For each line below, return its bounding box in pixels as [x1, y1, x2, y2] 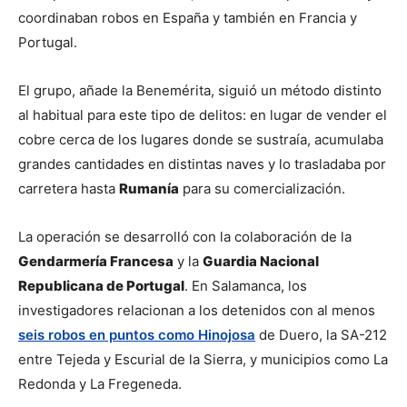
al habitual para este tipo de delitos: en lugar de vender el [18, 106, 387, 124]
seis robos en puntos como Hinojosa [18, 326, 255, 344]
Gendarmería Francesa [18, 253, 174, 271]
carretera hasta [18, 180, 119, 198]
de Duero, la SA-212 [255, 326, 387, 344]
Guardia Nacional [203, 253, 319, 271]
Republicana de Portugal [18, 277, 184, 295]
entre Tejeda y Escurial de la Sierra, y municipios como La [18, 351, 388, 369]
